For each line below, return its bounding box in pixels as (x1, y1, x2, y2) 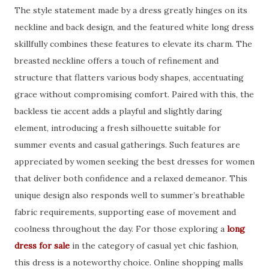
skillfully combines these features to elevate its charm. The (14, 38, 252, 49)
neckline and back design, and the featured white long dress (14, 22, 254, 32)
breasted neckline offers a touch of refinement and (14, 55, 219, 66)
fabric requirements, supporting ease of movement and (14, 207, 236, 217)
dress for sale (14, 240, 70, 251)
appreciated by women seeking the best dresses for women (14, 156, 255, 167)
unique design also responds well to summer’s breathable (14, 190, 245, 201)
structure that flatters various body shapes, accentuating (14, 72, 244, 83)
